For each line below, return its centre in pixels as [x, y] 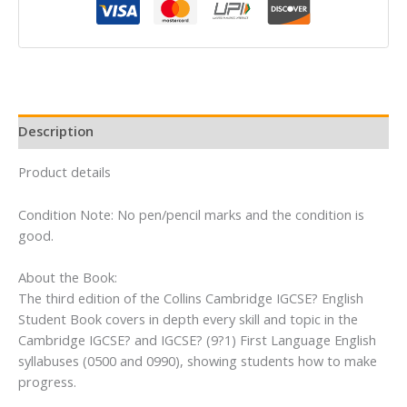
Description [56, 131]
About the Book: [68, 277]
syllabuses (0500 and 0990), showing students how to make [198, 360]
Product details [65, 172]
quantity [42, 53]
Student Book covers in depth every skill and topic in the [188, 318]
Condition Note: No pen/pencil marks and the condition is [191, 214]
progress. [47, 381]
